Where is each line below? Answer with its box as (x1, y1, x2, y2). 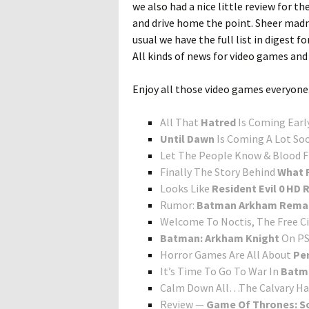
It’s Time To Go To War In (160, 264, 281, 278)
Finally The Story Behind (160, 165, 277, 179)
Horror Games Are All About (160, 248, 293, 261)
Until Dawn (160, 132, 215, 146)
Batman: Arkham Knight (160, 231, 279, 245)
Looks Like (160, 181, 212, 195)
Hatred (201, 115, 236, 129)
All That (160, 115, 201, 129)
